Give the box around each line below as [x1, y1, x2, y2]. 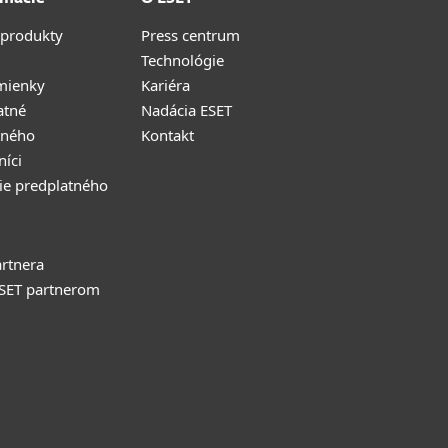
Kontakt [141, 125, 194, 145]
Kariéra [141, 75, 190, 95]
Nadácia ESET [141, 100, 232, 120]
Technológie [141, 50, 224, 70]
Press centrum [141, 25, 240, 45]
